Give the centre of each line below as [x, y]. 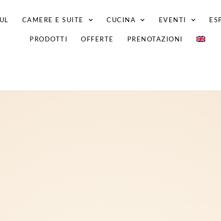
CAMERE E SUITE [53, 19]
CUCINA [121, 19]
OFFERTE [97, 39]
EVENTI [172, 19]
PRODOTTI [49, 39]
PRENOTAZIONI [155, 39]
